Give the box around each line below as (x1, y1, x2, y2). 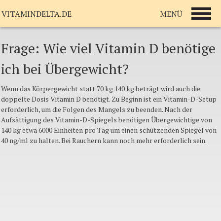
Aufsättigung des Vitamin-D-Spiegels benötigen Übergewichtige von (1, 115, 212, 124)
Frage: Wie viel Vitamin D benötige (1, 39, 216, 57)
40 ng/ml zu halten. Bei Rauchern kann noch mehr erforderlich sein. (1, 136, 207, 145)
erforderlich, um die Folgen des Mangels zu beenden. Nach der (1, 105, 192, 114)
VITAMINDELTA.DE (1, 8, 72, 19)
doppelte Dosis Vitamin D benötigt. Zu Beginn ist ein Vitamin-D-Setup (1, 94, 217, 104)
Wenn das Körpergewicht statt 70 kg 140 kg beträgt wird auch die (1, 84, 200, 93)
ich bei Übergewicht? (1, 60, 129, 78)
